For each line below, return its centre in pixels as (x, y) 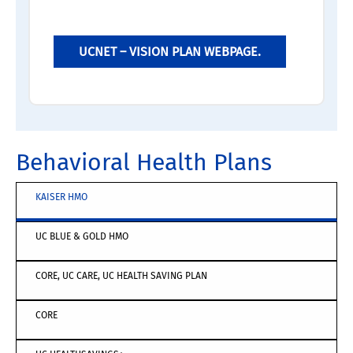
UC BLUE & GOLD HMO (82, 237)
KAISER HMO (61, 197)
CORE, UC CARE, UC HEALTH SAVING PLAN (121, 276)
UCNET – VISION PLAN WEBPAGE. (170, 52)
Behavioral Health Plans (144, 163)
